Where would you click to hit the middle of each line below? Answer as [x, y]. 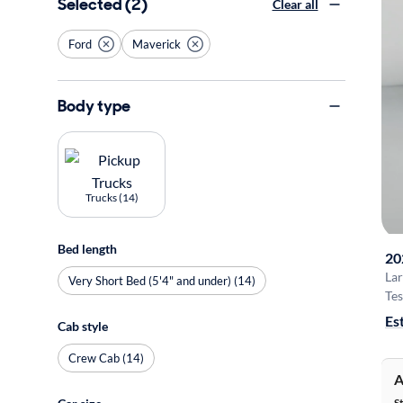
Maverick [157, 44]
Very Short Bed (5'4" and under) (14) [162, 280]
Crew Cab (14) [106, 358]
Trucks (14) [112, 197]
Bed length [87, 249]
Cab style [83, 326]
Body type [94, 106]
